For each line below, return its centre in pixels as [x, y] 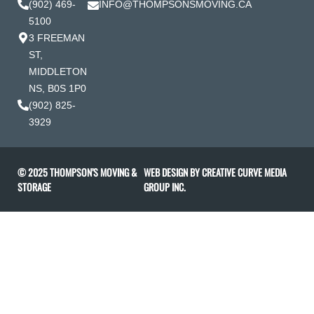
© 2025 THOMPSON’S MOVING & [77, 172]
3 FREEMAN [57, 38]
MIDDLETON [58, 72]
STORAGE [34, 187]
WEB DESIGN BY [173, 172]
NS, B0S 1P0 [57, 89]
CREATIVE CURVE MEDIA [245, 172]
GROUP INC [164, 187]
